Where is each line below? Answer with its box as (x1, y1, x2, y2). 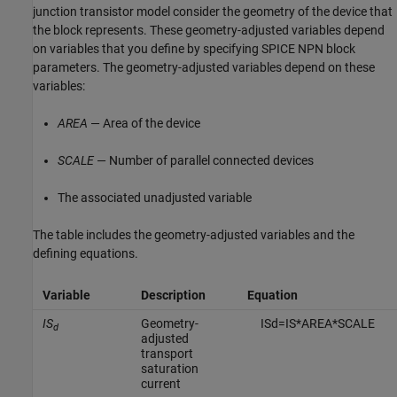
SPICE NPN (261, 42, 323, 57)
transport (140, 346, 193, 362)
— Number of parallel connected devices (94, 153, 314, 168)
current (140, 377, 181, 392)
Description (140, 288, 206, 303)
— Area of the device (88, 116, 200, 131)
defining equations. (33, 246, 138, 261)
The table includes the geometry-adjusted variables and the (33, 228, 354, 243)
